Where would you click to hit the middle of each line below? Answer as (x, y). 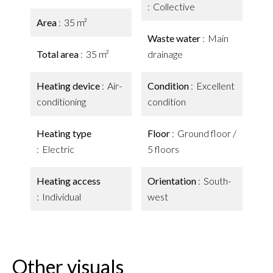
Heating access (69, 181)
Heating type (64, 133)
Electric (58, 149)
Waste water (175, 38)
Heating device (69, 86)
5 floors (163, 149)
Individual (62, 197)
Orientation (173, 181)
